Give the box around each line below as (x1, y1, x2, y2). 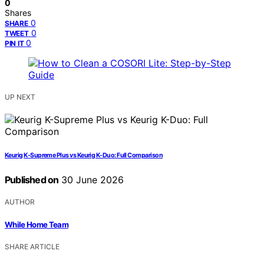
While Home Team (5, 219, 69, 229)
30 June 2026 (58, 174, 124, 186)
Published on (5, 174, 59, 186)
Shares (5, 8, 31, 18)
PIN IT (5, 39, 24, 48)
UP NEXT (5, 93, 35, 102)
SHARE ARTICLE (5, 242, 60, 251)
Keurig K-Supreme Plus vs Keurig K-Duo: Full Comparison (5, 151, 163, 160)
